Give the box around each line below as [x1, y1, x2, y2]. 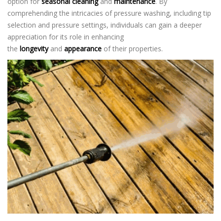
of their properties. [102, 44, 163, 53]
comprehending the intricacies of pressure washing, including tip [7, 8, 211, 18]
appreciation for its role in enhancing [7, 32, 124, 41]
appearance [64, 44, 102, 53]
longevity [20, 44, 48, 53]
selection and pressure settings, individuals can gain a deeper [7, 20, 202, 30]
